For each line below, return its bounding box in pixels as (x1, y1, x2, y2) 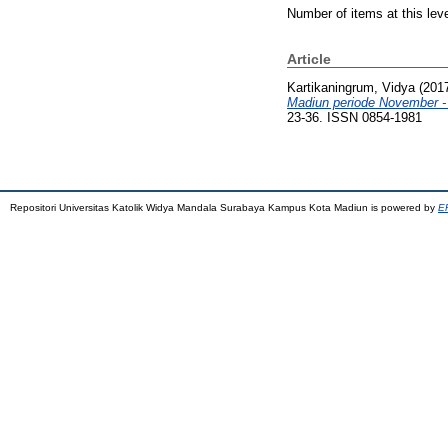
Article (287, 50, 331, 67)
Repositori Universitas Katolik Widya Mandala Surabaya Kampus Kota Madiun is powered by (10, 202, 438, 214)
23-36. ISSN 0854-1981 (287, 110, 422, 126)
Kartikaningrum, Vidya (287, 80, 415, 96)
